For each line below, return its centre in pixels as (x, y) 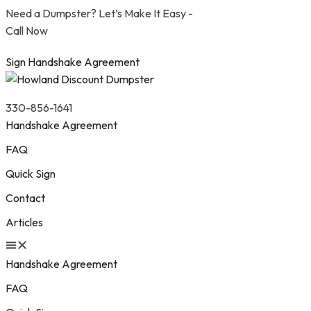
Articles (24, 222)
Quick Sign (31, 174)
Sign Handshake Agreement (73, 62)
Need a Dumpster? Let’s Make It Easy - (99, 14)
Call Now (27, 31)
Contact (25, 198)
